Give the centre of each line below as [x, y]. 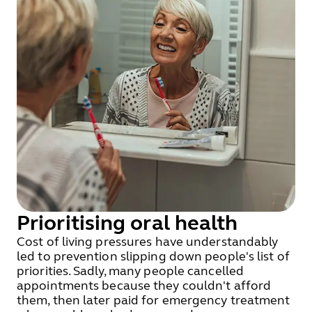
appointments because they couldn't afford [144, 286]
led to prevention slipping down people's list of [153, 256]
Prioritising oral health [127, 223]
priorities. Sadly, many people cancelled [131, 271]
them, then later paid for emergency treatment [154, 300]
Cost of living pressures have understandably [148, 242]
